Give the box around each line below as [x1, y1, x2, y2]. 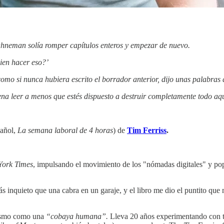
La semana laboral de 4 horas [17, 126, 113, 135]
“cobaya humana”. [46, 212, 108, 221]
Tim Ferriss [127, 126, 166, 135]
